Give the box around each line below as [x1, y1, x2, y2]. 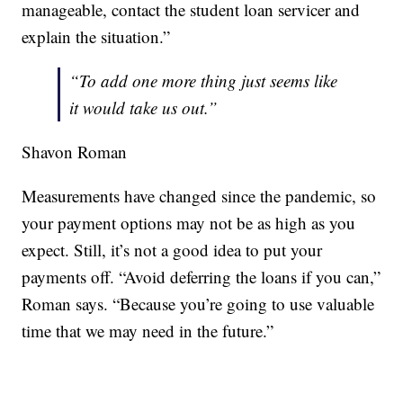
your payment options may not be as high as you [22, 210, 356, 234]
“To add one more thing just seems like [69, 68, 338, 92]
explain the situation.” [22, 24, 171, 48]
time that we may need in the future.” [22, 318, 274, 342]
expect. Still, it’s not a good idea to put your [22, 237, 323, 261]
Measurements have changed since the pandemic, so [22, 184, 377, 207]
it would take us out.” [69, 95, 219, 119]
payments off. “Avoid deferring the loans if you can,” [22, 264, 381, 288]
